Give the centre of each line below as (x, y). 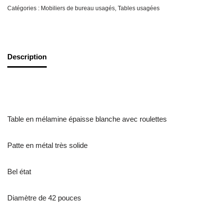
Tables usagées (139, 9)
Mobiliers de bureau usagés (78, 9)
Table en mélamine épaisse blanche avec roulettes (87, 119)
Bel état (19, 172)
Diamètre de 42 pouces (44, 198)
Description (27, 56)
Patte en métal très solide (47, 145)
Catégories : (24, 9)
